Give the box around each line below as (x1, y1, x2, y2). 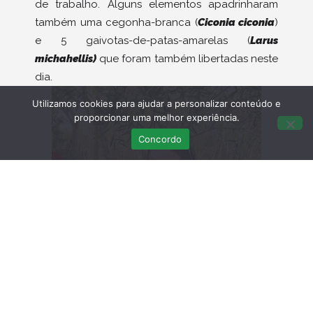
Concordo (138, 133, 182, 145)
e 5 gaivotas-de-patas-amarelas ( (35, 34, 250, 48)
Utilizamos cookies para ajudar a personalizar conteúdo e (32, 98, 281, 109)
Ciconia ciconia (197, 16, 275, 29)
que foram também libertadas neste (96, 52, 278, 66)
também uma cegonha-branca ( (35, 16, 198, 29)
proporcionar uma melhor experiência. (73, 112, 240, 123)
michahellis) (35, 52, 96, 66)
